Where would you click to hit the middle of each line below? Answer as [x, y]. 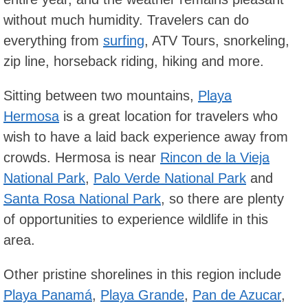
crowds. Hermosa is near [82, 158]
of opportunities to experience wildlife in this [136, 220]
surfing [124, 41]
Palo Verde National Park [170, 178]
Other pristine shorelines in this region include [142, 275]
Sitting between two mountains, [101, 96]
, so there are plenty [222, 199]
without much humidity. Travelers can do [126, 20]
